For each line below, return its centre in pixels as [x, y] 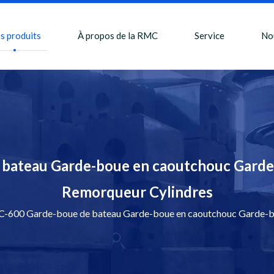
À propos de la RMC [117, 35]
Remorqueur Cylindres [137, 192]
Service [209, 35]
